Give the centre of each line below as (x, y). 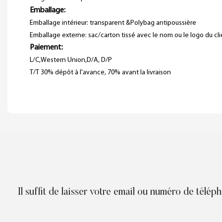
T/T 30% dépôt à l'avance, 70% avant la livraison (100, 72)
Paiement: (46, 47)
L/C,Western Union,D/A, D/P (71, 60)
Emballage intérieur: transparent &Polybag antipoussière (113, 23)
